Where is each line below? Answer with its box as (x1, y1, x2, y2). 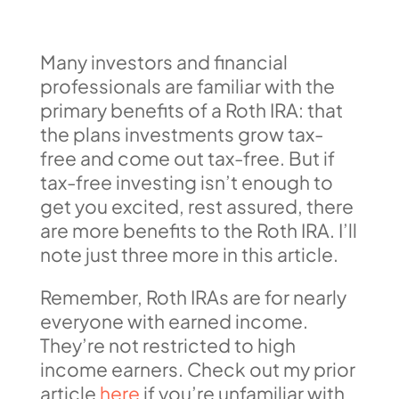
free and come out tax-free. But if (39, 146, 335, 170)
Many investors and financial (39, 50, 288, 74)
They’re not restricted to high (39, 333, 296, 357)
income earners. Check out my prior (39, 357, 355, 381)
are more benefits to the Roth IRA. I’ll (39, 218, 357, 242)
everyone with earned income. (39, 309, 308, 333)
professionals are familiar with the (39, 74, 335, 98)
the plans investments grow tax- (39, 122, 323, 146)
